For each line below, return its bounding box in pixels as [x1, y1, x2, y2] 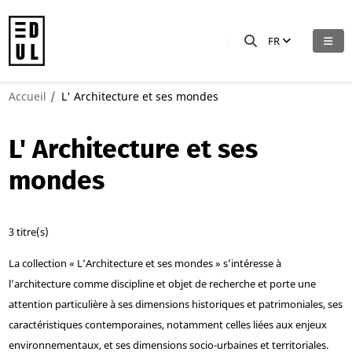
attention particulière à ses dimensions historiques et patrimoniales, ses [8, 296, 343, 311]
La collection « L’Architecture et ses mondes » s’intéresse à [8, 255, 281, 270]
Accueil [8, 88, 46, 104]
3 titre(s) [8, 224, 49, 239]
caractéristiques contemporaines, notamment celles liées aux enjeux [8, 317, 327, 332]
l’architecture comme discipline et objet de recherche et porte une [8, 276, 316, 291]
